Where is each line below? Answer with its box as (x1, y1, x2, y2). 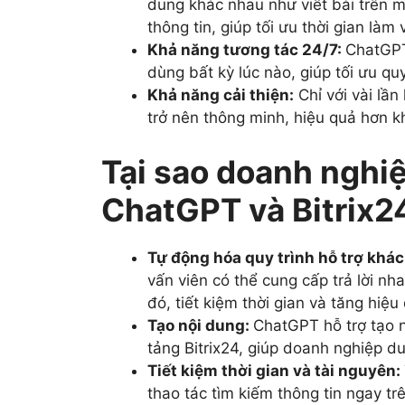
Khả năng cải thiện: (147, 86, 294, 105)
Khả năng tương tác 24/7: (147, 41, 345, 60)
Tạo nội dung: (147, 316, 253, 334)
